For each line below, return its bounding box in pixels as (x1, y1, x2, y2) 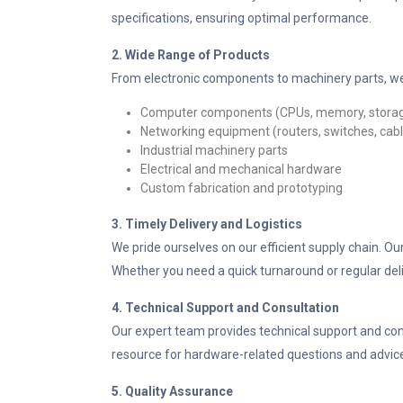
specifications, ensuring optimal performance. (112, 11, 372, 25)
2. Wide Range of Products (112, 48, 270, 62)
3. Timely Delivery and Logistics (112, 217, 302, 231)
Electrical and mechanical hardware (140, 162, 342, 176)
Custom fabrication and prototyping (140, 181, 343, 195)
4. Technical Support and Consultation (112, 300, 339, 315)
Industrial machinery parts (140, 143, 288, 157)
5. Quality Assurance (112, 384, 233, 399)
